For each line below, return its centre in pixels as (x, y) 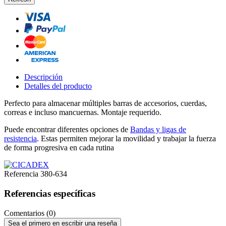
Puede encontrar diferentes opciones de (67, 130)
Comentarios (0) (30, 213)
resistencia (20, 139)
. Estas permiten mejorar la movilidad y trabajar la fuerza (126, 139)
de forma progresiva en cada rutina (59, 148)
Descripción (43, 77)
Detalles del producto (58, 86)
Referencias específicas (50, 193)
